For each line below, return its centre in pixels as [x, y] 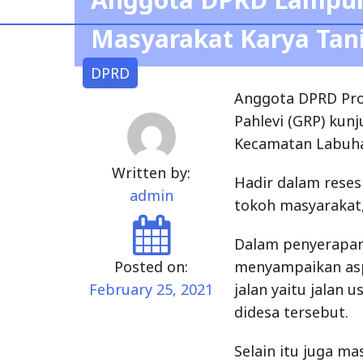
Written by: [152, 173]
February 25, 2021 [152, 289]
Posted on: [152, 267]
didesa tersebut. [292, 312]
